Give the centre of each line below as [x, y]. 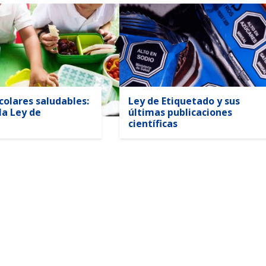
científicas [153, 123]
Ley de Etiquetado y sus [184, 101]
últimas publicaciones [180, 112]
